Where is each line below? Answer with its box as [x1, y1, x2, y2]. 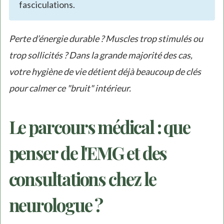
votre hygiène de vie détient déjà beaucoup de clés [8, 66, 201, 77]
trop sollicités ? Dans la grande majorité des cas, [8, 49, 192, 61]
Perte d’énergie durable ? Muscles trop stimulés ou [8, 33, 203, 44]
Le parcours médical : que [8, 114, 190, 138]
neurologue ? [8, 192, 103, 216]
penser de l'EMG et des [8, 140, 167, 164]
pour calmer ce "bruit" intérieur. [8, 82, 131, 94]
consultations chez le [8, 166, 156, 190]
